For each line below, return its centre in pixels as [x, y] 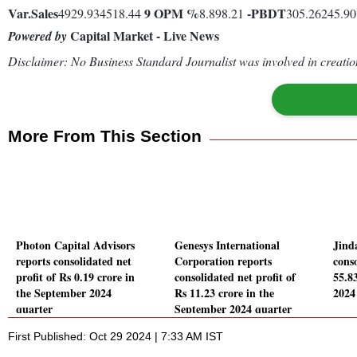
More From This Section [105, 135]
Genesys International [227, 245]
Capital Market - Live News [143, 35]
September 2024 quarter [233, 309]
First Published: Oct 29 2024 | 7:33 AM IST [116, 337]
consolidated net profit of [235, 277]
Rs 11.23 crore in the [224, 293]
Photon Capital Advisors [75, 245]
